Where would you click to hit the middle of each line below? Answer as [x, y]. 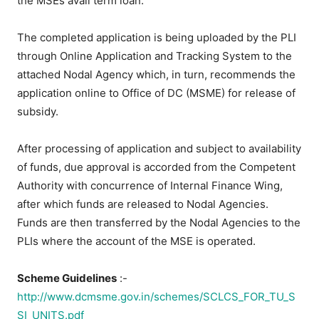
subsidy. [38, 112]
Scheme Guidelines [67, 278]
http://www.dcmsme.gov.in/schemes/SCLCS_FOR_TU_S [157, 297]
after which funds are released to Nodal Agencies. [143, 204]
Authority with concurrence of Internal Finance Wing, [150, 186]
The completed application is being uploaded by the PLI [157, 38]
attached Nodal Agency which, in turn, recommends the [157, 75]
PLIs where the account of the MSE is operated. [137, 241]
